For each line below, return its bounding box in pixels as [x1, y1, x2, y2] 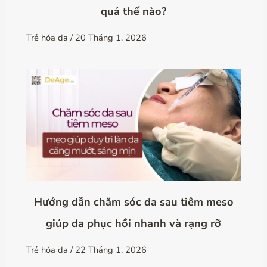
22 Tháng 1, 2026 [75, 243, 147, 256]
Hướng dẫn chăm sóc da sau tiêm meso [33, 194, 234, 209]
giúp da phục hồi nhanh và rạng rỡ [46, 216, 221, 231]
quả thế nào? [101, 4, 166, 19]
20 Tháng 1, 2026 [75, 32, 147, 44]
